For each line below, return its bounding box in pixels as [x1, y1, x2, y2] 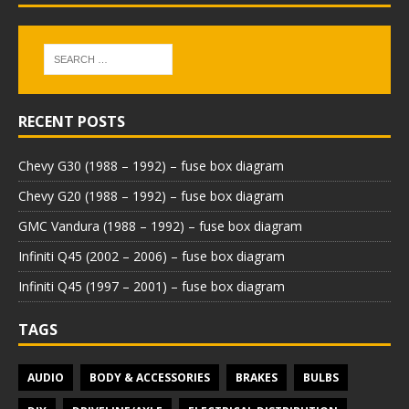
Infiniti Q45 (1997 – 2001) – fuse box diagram [18, 277, 285, 295]
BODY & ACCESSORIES [89, 369, 210, 385]
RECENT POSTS [18, 110, 125, 131]
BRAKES [236, 369, 278, 385]
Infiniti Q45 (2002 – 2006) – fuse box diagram [18, 246, 285, 265]
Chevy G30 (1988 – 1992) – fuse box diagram [18, 156, 284, 174]
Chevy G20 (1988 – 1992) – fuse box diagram [18, 186, 284, 204]
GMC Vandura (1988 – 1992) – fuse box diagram [18, 216, 302, 235]
